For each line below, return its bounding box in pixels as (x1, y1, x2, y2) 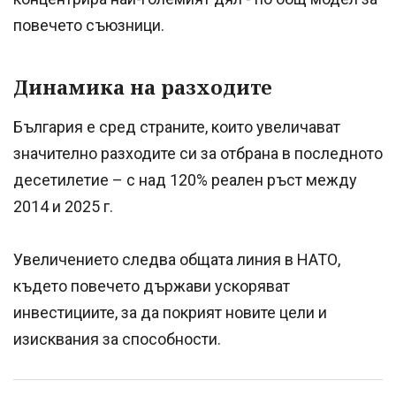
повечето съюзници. (13, 16, 164, 35)
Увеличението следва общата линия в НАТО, (13, 250, 340, 270)
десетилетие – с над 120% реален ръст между (13, 171, 357, 190)
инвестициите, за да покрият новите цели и (13, 303, 327, 323)
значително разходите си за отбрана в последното (13, 144, 383, 164)
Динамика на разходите (13, 73, 272, 101)
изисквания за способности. (13, 330, 221, 349)
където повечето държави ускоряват (13, 277, 290, 296)
